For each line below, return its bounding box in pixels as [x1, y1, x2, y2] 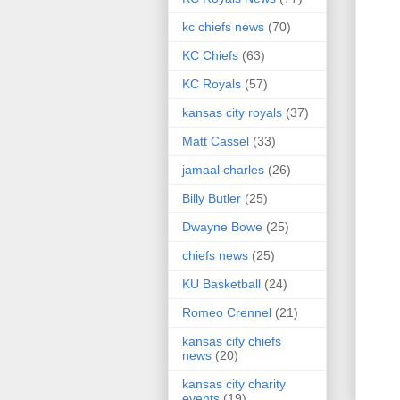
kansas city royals [182, 105, 282, 121]
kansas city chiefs [182, 334, 281, 349]
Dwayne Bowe [182, 220, 262, 235]
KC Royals [182, 77, 241, 92]
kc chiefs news [182, 20, 264, 35]
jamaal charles [182, 162, 264, 178]
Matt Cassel [182, 134, 249, 149]
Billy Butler [182, 191, 241, 206]
